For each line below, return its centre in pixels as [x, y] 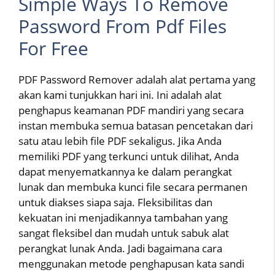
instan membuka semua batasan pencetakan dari [136, 126]
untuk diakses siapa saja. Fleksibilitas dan [115, 203]
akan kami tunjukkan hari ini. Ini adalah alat [120, 95]
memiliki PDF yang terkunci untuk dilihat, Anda [129, 157]
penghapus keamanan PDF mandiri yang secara [131, 110]
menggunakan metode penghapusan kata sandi [131, 264]
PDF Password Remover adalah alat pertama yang [137, 80]
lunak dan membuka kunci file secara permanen [133, 187]
